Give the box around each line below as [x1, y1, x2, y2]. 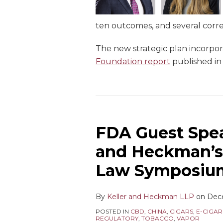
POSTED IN [96, 208, 130, 215]
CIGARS [170, 208, 193, 215]
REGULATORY [96, 215, 138, 222]
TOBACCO [141, 215, 174, 222]
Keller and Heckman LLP [107, 192, 194, 201]
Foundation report [96, 57, 170, 66]
